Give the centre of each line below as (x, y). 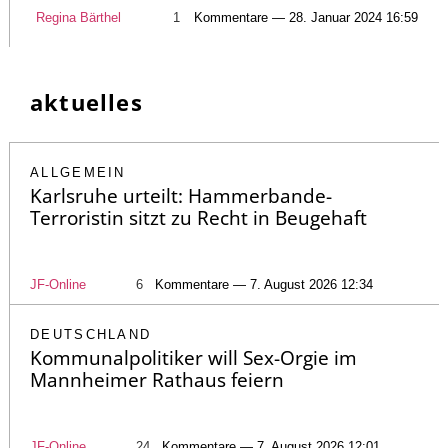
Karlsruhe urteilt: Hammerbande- (181, 195)
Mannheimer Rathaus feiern (157, 379)
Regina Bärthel (78, 17)
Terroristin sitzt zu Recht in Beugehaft (198, 217)
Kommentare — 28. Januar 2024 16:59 (306, 17)
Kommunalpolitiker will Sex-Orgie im (193, 357)
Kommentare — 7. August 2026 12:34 (264, 284)
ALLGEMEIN (78, 172)
